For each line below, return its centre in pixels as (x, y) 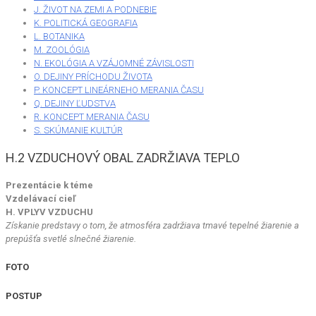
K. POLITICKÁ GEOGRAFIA (86, 23)
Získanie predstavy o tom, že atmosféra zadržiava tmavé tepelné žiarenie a (152, 225)
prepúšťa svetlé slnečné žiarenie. (71, 238)
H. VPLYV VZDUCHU (49, 212)
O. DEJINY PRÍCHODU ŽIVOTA (93, 76)
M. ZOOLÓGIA (62, 49)
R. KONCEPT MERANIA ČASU (92, 116)
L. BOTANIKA (59, 36)
